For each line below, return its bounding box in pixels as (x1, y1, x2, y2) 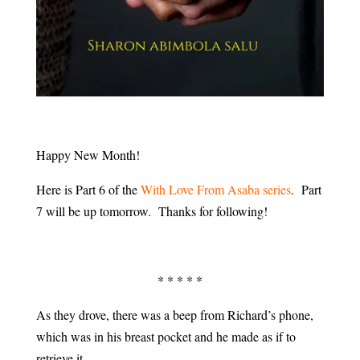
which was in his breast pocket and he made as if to (35, 328, 296, 346)
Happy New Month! (35, 146, 140, 164)
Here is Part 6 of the (35, 181, 141, 198)
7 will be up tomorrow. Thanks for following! (35, 202, 268, 220)
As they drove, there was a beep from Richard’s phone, (35, 306, 313, 324)
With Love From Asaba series (140, 181, 291, 198)
